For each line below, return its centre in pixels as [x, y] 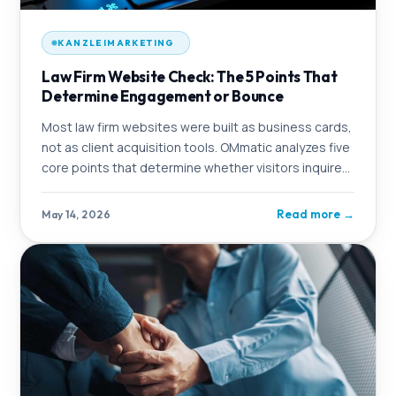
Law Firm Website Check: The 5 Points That [190, 77]
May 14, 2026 [76, 214]
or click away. [80, 188]
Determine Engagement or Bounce [163, 96]
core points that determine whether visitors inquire [192, 168]
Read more [308, 214]
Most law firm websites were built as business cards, [197, 127]
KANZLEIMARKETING [116, 43]
